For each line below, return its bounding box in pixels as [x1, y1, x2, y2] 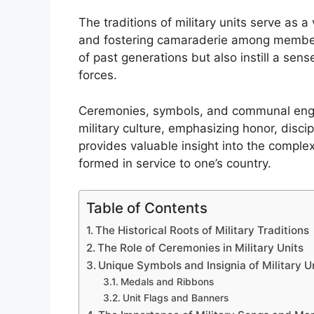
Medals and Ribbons [120, 276, 214, 288]
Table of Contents [86, 199, 207, 217]
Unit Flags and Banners [122, 292, 228, 304]
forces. [78, 68, 117, 83]
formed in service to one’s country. [78, 156, 271, 170]
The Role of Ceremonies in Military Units [97, 241, 304, 255]
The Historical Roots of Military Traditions [95, 224, 310, 238]
